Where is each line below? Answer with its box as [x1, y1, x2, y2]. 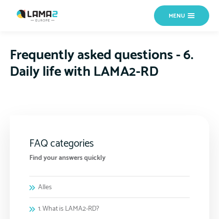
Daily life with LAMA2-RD [10, 61, 158, 84]
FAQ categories [29, 135, 94, 153]
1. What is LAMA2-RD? [38, 203, 99, 215]
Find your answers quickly [29, 153, 106, 164]
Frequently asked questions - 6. [10, 44, 194, 67]
